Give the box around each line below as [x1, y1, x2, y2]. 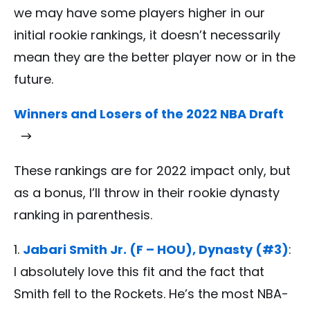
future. [14, 71, 53, 89]
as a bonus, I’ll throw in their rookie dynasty [14, 184, 280, 202]
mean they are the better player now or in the [14, 48, 295, 66]
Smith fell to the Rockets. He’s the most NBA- [14, 285, 289, 303]
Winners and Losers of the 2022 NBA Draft [14, 105, 284, 123]
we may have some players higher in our [14, 4, 265, 22]
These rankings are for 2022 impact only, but [14, 162, 291, 180]
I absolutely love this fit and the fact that [14, 263, 264, 281]
